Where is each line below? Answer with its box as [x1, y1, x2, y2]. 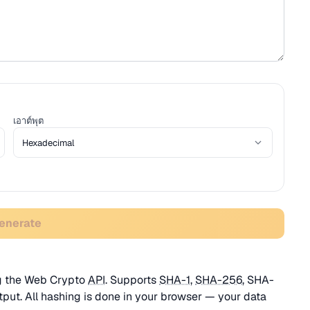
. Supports [105, 273, 159, 287]
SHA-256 [195, 273, 242, 287]
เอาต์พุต [13, 115, 44, 127]
